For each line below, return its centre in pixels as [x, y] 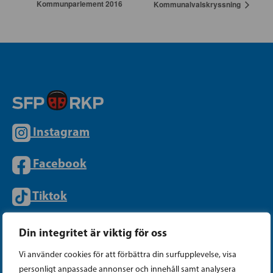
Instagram [61, 132]
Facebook [60, 163]
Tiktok [50, 195]
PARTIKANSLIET [59, 245]
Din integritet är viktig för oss [93, 232]
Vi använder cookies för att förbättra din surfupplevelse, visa [128, 254]
